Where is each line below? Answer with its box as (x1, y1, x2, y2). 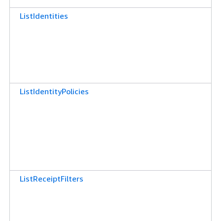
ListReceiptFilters (20, 173, 83, 184)
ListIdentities (20, 10, 68, 21)
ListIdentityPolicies (20, 86, 89, 96)
